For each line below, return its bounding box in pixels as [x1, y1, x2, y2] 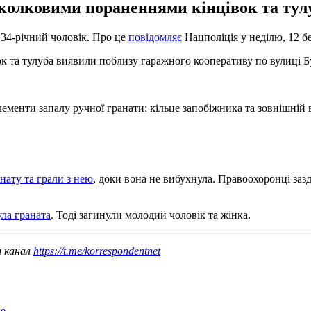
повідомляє [128, 31, 182, 43]
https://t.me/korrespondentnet [33, 244, 160, 257]
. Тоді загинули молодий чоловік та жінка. [51, 208, 251, 221]
